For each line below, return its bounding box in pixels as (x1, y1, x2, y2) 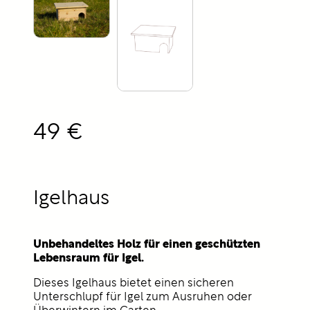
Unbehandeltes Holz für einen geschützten (33, 239, 260, 250)
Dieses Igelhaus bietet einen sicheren (33, 279, 234, 289)
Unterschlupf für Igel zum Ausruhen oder (33, 293, 252, 303)
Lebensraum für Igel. (33, 253, 144, 264)
